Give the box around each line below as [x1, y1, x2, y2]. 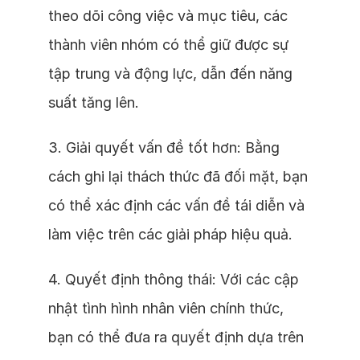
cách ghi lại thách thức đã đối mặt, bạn [48, 168, 308, 185]
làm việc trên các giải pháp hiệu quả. [48, 226, 292, 243]
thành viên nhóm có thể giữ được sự [48, 36, 288, 53]
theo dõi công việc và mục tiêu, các [48, 7, 288, 24]
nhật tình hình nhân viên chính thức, [48, 300, 284, 317]
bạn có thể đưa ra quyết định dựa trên [48, 329, 304, 346]
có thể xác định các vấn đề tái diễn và [48, 197, 305, 214]
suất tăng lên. [48, 94, 139, 111]
